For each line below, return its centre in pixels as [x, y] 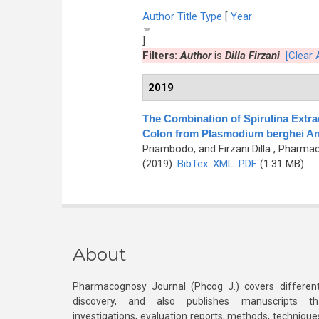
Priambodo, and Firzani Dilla [206, 149]
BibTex [192, 164]
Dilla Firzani [252, 56]
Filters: [161, 56]
